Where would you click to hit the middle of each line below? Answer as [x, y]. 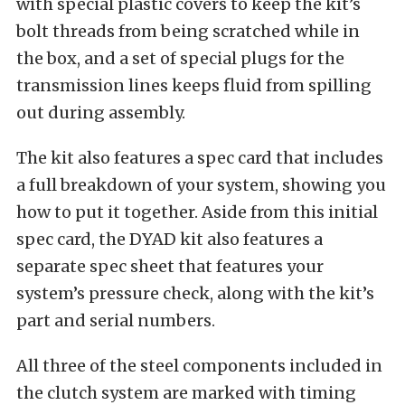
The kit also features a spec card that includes [200, 158]
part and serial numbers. [116, 321]
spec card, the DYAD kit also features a [170, 240]
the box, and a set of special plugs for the [180, 59]
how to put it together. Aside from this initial [197, 212]
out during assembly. [101, 113]
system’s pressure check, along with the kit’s [195, 294]
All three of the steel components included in [199, 366]
